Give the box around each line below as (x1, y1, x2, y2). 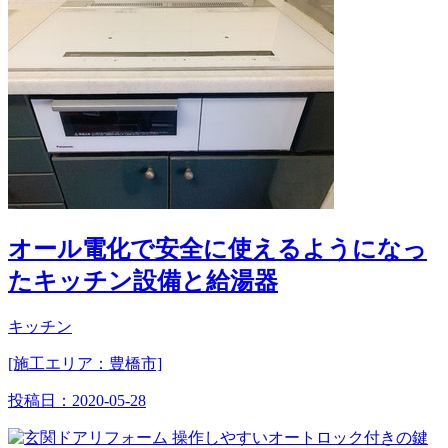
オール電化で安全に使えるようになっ (8, 235, 427, 262)
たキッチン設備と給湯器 (8, 267, 278, 294)
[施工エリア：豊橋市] (8, 354, 162, 372)
